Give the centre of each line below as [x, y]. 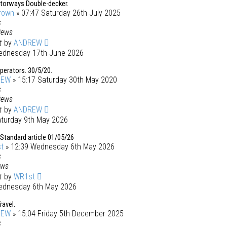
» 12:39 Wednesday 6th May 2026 [59, 147]
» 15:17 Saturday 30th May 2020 [64, 80]
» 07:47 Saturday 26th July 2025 [67, 13]
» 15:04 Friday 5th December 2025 [67, 214]
